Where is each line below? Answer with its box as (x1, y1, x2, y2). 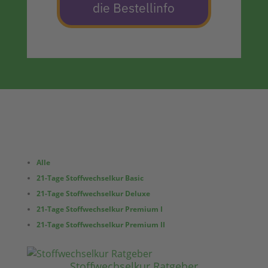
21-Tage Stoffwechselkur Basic (36, 173, 144, 184)
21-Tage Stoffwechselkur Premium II (36, 220, 165, 230)
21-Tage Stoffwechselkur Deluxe (36, 188, 150, 199)
